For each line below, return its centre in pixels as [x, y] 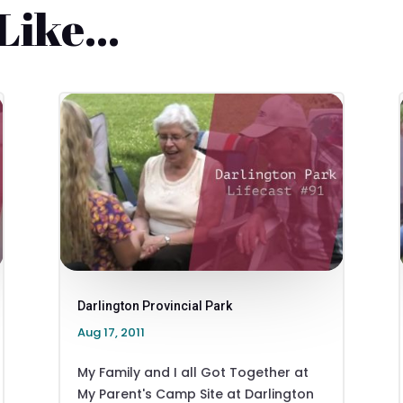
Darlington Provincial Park [154, 305]
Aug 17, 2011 [111, 332]
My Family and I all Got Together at [193, 372]
